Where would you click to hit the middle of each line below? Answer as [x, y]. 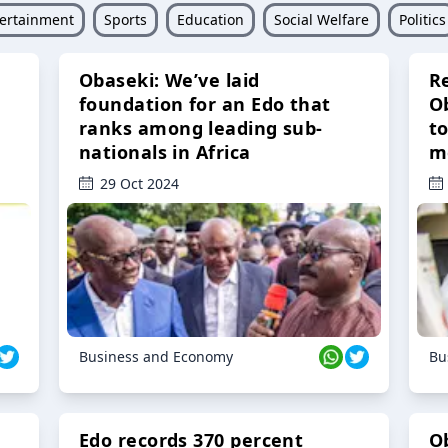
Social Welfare [321, 20]
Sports [125, 20]
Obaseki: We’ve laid [169, 80]
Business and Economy [156, 357]
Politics [422, 20]
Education [210, 20]
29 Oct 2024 [139, 184]
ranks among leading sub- [201, 128]
